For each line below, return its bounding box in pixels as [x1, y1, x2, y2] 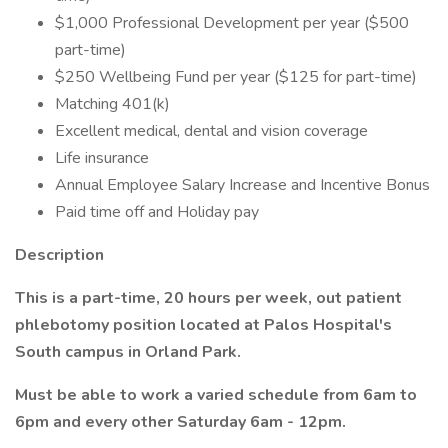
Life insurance [55, 147, 149, 169]
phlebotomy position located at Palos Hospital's [15, 314, 392, 336]
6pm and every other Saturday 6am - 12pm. [15, 411, 346, 433]
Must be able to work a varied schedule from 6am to [15, 384, 417, 406]
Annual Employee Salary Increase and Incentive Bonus [55, 174, 430, 196]
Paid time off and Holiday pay [55, 201, 259, 223]
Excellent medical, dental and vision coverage [55, 120, 368, 142]
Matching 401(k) [55, 93, 170, 115]
